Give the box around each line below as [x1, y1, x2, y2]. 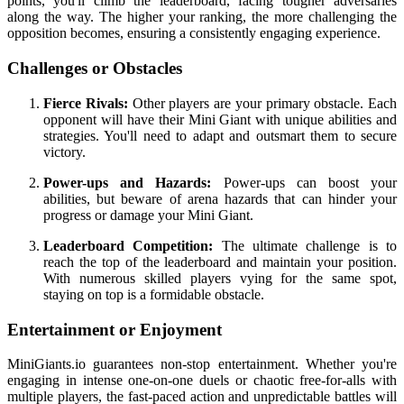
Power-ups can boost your [211, 174, 398, 190]
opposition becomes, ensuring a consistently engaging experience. [7, 25, 381, 41]
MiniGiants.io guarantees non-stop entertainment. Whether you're [7, 356, 397, 372]
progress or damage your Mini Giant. [43, 207, 253, 223]
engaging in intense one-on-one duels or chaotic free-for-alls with [7, 372, 397, 389]
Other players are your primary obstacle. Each [127, 95, 397, 111]
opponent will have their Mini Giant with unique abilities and [43, 111, 397, 127]
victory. [43, 143, 86, 160]
